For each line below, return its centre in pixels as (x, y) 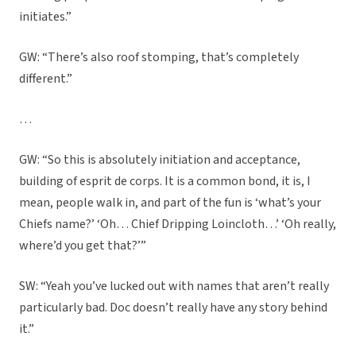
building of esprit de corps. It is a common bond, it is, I (165, 182)
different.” (46, 79)
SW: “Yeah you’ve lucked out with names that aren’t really (174, 286)
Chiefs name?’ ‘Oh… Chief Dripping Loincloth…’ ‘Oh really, (178, 224)
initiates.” (45, 17)
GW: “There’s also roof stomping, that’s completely (159, 58)
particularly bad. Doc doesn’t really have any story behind (173, 308)
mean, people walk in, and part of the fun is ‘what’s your (170, 203)
